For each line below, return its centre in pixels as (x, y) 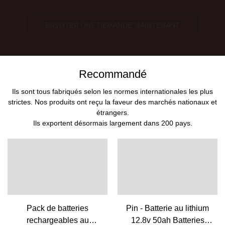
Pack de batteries (58, 208)
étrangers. (113, 112)
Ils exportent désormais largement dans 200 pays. (113, 123)
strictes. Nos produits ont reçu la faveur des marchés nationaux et (113, 102)
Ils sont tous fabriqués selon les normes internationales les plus (113, 91)
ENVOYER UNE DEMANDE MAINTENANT (113, 25)
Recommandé (113, 74)
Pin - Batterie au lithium (167, 208)
